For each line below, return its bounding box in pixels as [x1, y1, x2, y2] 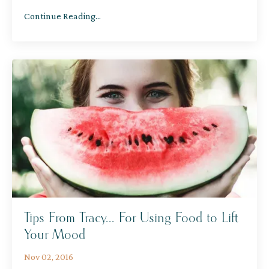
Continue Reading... [24, 11, 101, 22]
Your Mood [24, 227, 85, 242]
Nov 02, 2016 [24, 251, 73, 262]
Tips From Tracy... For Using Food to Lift [24, 210, 238, 225]
